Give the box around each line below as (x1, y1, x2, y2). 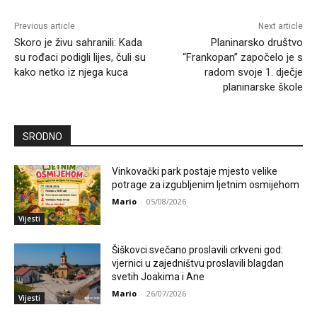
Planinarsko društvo (210, 35, 303, 49)
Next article (258, 21, 303, 31)
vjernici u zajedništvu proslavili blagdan (112, 258, 284, 270)
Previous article (14, 21, 75, 31)
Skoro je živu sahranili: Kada (14, 35, 142, 49)
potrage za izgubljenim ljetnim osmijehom (112, 178, 300, 190)
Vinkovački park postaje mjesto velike (112, 165, 278, 177)
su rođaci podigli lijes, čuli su (14, 50, 146, 64)
